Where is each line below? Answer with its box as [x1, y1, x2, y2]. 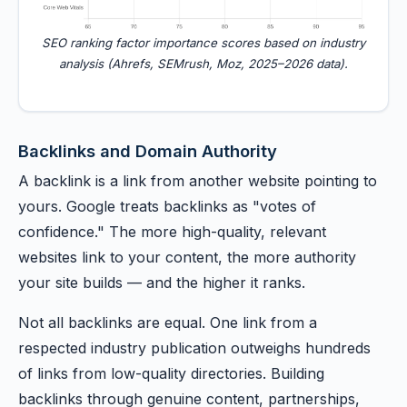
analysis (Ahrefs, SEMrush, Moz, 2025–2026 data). [59, 56, 348, 71]
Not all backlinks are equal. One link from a [18, 313, 317, 332]
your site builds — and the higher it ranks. [18, 273, 305, 292]
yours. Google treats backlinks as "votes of [18, 197, 316, 215]
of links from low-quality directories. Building [18, 364, 324, 382]
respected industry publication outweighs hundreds [18, 339, 371, 357]
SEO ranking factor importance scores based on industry [42, 35, 365, 50]
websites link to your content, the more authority [18, 248, 356, 266]
